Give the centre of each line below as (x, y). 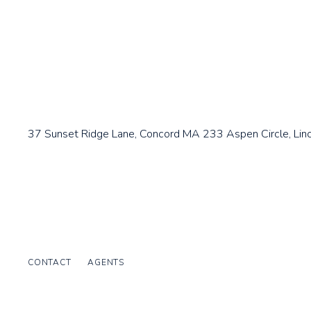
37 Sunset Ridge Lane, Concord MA (114, 134)
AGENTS (106, 262)
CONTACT (50, 262)
